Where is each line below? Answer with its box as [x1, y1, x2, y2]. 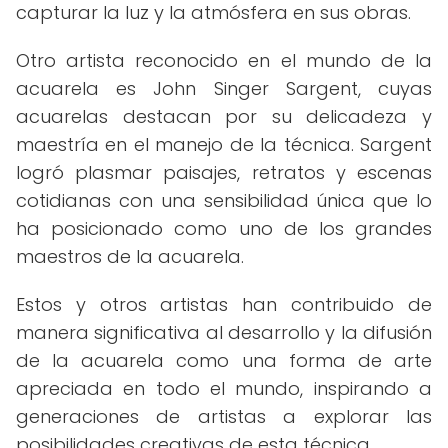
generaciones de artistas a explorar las [16, 404, 432, 429]
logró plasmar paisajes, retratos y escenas [16, 160, 432, 185]
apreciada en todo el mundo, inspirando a [16, 376, 432, 401]
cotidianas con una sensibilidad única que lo [16, 188, 432, 213]
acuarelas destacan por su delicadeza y [16, 104, 432, 129]
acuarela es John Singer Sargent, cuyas [16, 76, 432, 101]
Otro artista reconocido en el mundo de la [16, 48, 432, 73]
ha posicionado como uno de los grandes [16, 216, 432, 241]
